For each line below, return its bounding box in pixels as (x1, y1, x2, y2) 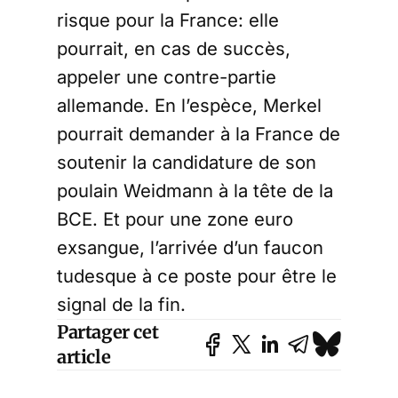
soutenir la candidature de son (57, 151, 316, 173)
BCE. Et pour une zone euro (57, 208, 293, 230)
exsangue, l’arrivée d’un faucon (57, 236, 323, 259)
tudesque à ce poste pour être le (57, 265, 337, 287)
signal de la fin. (57, 293, 186, 315)
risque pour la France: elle (57, 9, 279, 31)
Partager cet (57, 321, 159, 343)
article (57, 346, 111, 368)
